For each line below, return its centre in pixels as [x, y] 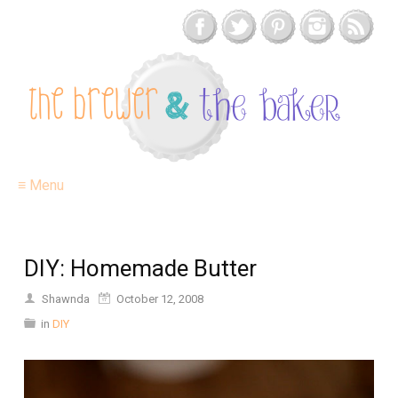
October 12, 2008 [160, 299]
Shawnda [66, 299]
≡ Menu [41, 185]
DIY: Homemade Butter [140, 268]
